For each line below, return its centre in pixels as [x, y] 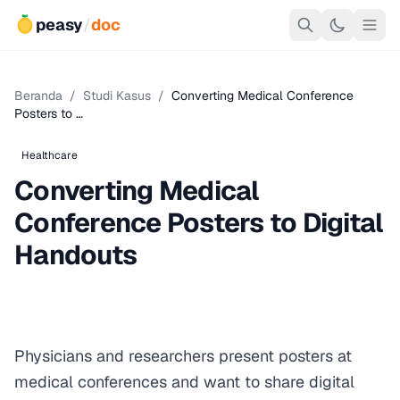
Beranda [38, 96]
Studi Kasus [117, 96]
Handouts [75, 255]
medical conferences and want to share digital [184, 382]
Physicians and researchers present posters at [183, 356]
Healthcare [50, 155]
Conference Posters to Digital [199, 223]
